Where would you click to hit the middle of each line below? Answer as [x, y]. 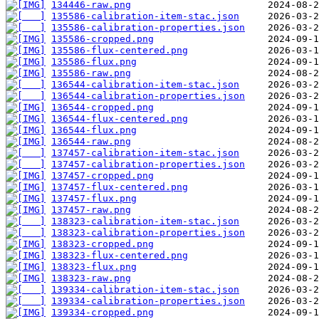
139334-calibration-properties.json [148, 300]
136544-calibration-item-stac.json [145, 84]
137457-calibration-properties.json [148, 164]
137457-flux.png [94, 198]
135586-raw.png [91, 73]
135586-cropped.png [103, 38]
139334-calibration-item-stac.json [145, 289]
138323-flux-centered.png [120, 255]
